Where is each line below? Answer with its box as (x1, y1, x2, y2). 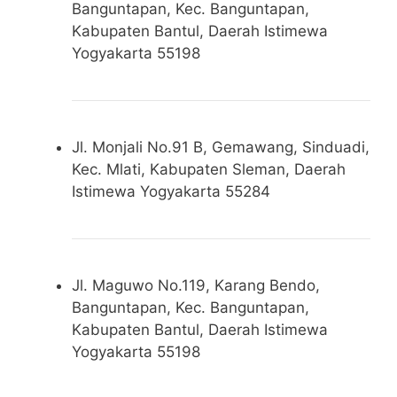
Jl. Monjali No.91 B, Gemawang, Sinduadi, (72, 137, 370, 156)
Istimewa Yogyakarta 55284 (72, 182, 270, 200)
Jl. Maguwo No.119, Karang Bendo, (72, 276, 320, 294)
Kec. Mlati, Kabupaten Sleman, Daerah (72, 160, 346, 178)
